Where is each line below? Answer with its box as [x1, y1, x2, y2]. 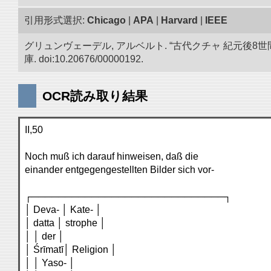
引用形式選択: [24, 15, 87, 25]
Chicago [87, 15, 126, 25]
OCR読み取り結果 [42, 89, 148, 103]
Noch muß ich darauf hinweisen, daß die [25, 151, 198, 162]
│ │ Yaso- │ [25, 258, 75, 268]
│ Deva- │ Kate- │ [25, 204, 102, 215]
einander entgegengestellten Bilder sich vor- [25, 165, 214, 175]
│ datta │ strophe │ [25, 218, 106, 228]
